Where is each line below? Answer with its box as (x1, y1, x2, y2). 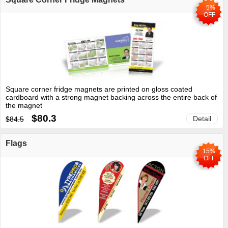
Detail (192, 114, 211, 123)
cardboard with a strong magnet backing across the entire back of (6, 93, 217, 101)
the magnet (6, 101, 42, 109)
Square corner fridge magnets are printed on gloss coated (6, 84, 192, 93)
